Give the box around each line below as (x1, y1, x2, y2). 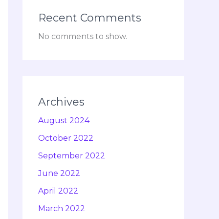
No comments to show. (38, 32, 127, 42)
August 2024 (38, 116, 89, 126)
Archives (38, 95, 85, 109)
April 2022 (38, 186, 78, 196)
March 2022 (38, 204, 85, 214)
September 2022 (38, 151, 105, 161)
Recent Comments (38, 11, 141, 25)
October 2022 (38, 133, 93, 143)
